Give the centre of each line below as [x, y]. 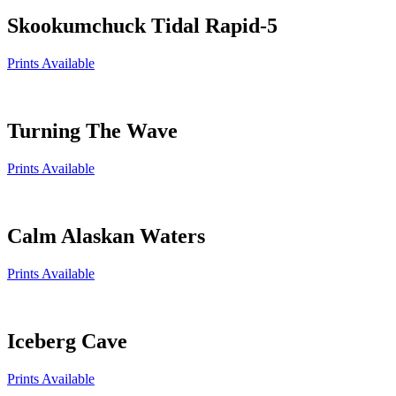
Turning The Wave [92, 131]
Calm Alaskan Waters [106, 236]
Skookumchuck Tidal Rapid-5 [142, 26]
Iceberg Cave [67, 341]
